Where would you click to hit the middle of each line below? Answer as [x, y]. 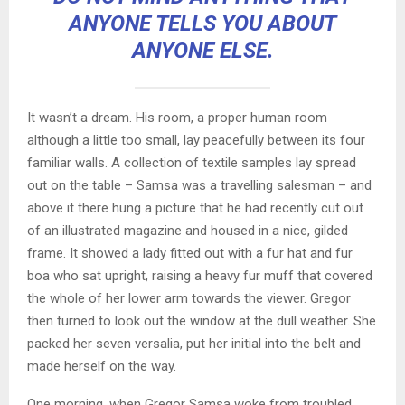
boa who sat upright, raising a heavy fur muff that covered [200, 275]
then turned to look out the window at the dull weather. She [202, 320]
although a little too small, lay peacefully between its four [196, 140]
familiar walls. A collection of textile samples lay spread [192, 162]
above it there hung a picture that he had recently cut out [195, 207]
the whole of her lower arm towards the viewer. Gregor [189, 298]
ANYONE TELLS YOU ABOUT [202, 23]
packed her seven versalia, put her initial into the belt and [194, 343]
